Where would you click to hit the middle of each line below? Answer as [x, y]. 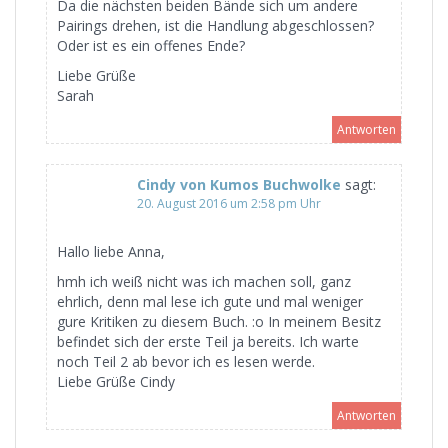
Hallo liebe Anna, [111, 251]
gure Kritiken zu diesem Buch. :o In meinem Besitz [219, 321]
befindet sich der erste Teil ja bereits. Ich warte [208, 341]
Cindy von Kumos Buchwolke [239, 184]
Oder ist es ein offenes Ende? [151, 45]
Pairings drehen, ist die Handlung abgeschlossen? [215, 25]
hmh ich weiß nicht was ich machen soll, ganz [204, 281]
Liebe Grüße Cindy [116, 381]
